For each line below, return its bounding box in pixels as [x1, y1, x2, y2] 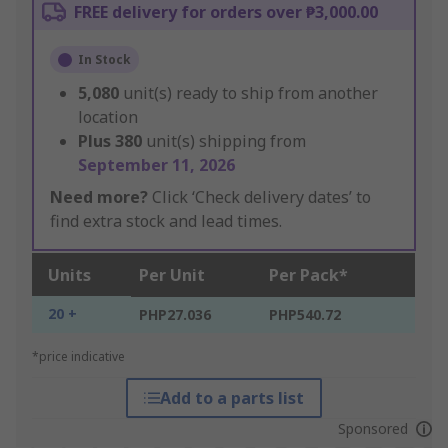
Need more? [50, 186, 148, 209]
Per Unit [139, 264, 205, 287]
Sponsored [337, 419, 408, 439]
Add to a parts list [159, 387, 304, 410]
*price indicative [32, 348, 125, 366]
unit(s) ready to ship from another [123, 82, 378, 105]
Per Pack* [269, 264, 348, 287]
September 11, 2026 [78, 154, 235, 177]
